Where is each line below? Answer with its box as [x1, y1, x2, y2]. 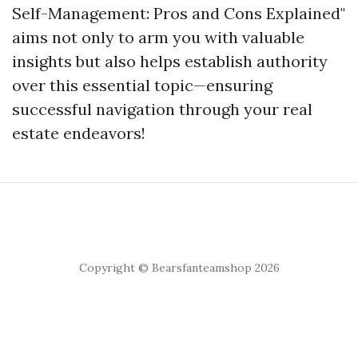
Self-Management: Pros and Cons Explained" [12, 3, 345, 23]
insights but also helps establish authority [12, 51, 328, 71]
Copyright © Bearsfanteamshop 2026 [78, 261, 280, 275]
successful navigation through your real [12, 99, 312, 119]
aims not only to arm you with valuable [12, 27, 304, 47]
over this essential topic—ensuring [12, 75, 272, 95]
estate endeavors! [12, 123, 145, 143]
